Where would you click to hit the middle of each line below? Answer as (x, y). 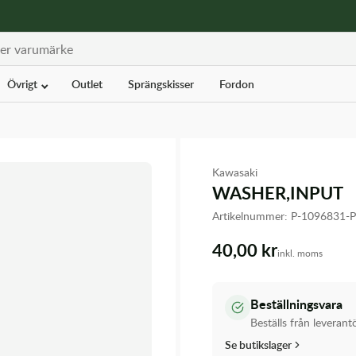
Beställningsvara (296, 304)
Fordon (236, 84)
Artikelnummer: (252, 216)
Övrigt (23, 84)
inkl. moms (300, 253)
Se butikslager (258, 345)
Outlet (87, 84)
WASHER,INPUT (278, 193)
